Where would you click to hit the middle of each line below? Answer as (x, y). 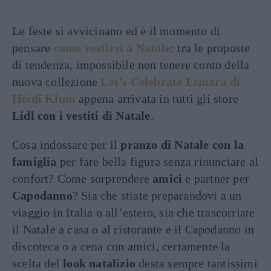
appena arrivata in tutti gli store (157, 98)
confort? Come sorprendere (83, 178)
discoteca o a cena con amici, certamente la (121, 246)
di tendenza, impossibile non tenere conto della (131, 64)
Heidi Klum (44, 98)
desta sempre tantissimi (197, 263)
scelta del (38, 263)
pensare (33, 47)
